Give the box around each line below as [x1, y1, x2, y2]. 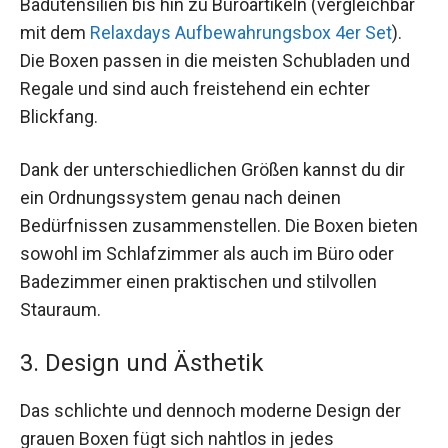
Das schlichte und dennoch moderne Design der [20, 400, 401, 422]
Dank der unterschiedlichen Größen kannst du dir [20, 158, 405, 180]
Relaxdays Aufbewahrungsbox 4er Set [90, 21, 392, 43]
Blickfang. [20, 105, 98, 127]
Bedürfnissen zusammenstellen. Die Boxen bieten [20, 214, 418, 236]
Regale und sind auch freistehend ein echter [20, 77, 370, 99]
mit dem [20, 21, 90, 43]
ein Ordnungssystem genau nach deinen [20, 186, 341, 208]
